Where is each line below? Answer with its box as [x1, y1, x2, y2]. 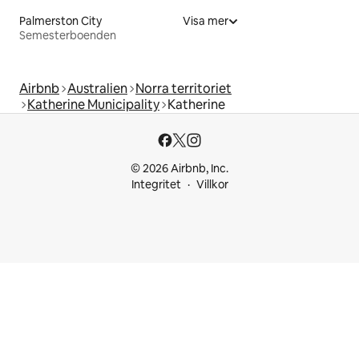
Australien [67, 79, 127, 97]
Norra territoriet [135, 79, 232, 97]
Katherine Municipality [27, 95, 159, 113]
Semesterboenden [19, 27, 116, 42]
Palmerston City [19, 13, 102, 28]
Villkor [196, 177, 228, 192]
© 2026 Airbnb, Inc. [131, 161, 228, 175]
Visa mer [183, 13, 228, 28]
